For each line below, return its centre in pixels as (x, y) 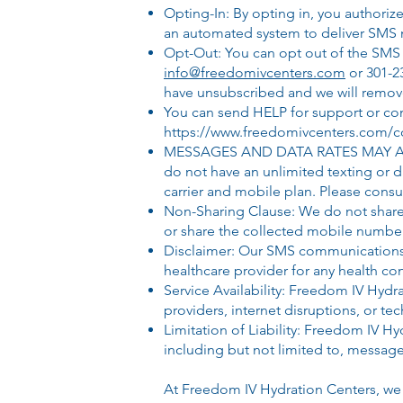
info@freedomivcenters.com (255, 72)
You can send (208, 112)
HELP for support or (316, 112)
